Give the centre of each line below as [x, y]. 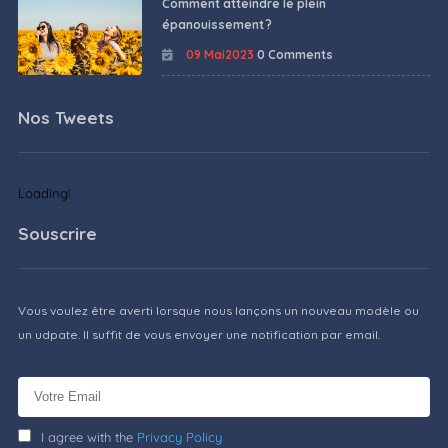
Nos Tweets [65, 118]
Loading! [43, 193]
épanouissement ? [216, 24]
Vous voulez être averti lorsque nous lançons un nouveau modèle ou [218, 311]
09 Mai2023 [218, 54]
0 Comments [294, 54]
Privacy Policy [179, 437]
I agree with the [88, 437]
